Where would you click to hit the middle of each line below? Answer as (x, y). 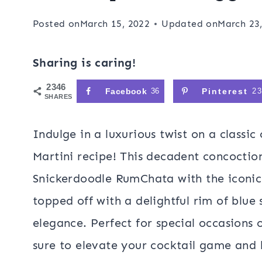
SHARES (58, 96)
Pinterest (225, 91)
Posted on (56, 24)
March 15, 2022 (115, 24)
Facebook (126, 91)
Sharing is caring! (85, 63)
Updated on (190, 24)
